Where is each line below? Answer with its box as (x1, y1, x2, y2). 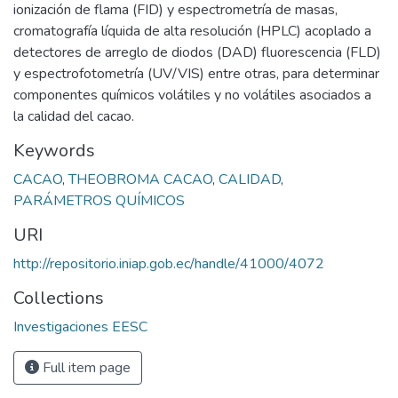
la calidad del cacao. (13, 106, 134, 126)
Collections (13, 285, 104, 310)
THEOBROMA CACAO (68, 169, 212, 189)
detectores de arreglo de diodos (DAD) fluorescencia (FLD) (13, 42, 381, 62)
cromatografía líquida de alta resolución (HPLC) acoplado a (13, 20, 371, 41)
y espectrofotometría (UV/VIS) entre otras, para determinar (13, 63, 379, 84)
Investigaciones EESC (13, 316, 147, 337)
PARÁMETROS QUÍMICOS (13, 190, 185, 211)
